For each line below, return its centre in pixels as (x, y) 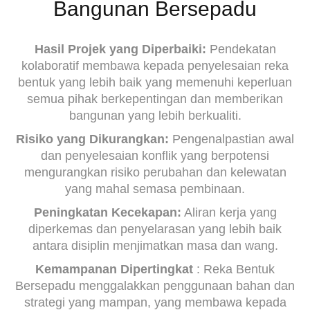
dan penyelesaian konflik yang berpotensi (155, 156)
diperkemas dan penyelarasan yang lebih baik (155, 229)
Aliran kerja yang (229, 212)
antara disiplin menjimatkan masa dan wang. (155, 246)
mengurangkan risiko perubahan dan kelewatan (155, 172)
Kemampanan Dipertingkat (114, 269)
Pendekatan (241, 49)
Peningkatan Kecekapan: (107, 212)
